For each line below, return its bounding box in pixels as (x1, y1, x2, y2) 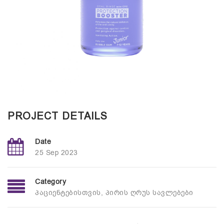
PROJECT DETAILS (7, 110, 107, 121)
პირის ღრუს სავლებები (105, 188, 193, 197)
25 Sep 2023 (35, 148, 78, 157)
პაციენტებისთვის (35, 188, 101, 197)
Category (35, 177, 66, 186)
